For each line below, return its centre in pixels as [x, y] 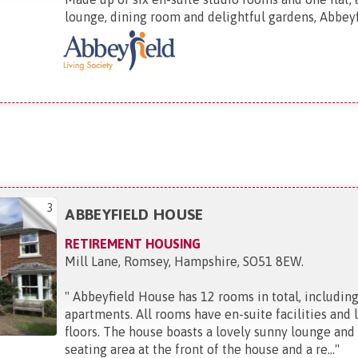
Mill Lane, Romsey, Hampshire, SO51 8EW [183, 261]
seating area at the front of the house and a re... [200, 349]
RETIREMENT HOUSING [133, 243]
